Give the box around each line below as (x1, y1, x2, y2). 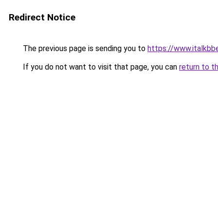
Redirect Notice (9, 12, 75, 23)
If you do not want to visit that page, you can (21, 62, 179, 72)
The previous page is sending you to (21, 44, 147, 53)
